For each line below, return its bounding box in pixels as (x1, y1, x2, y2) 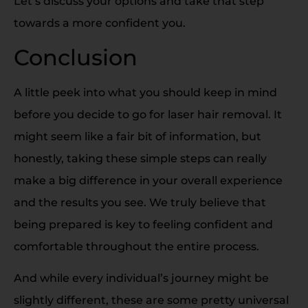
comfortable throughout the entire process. (14, 239, 259, 253)
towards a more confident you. (14, 16, 186, 30)
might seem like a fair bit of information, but (14, 129, 261, 143)
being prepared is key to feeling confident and (14, 217, 273, 231)
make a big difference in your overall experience (14, 173, 283, 187)
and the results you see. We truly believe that (14, 195, 266, 209)
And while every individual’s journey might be (14, 272, 269, 285)
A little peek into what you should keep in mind (14, 85, 277, 99)
